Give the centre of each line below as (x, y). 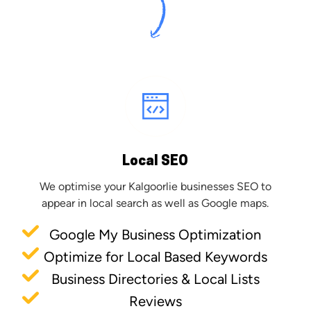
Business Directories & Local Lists (155, 279)
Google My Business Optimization (155, 234)
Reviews (155, 301)
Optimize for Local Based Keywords (155, 257)
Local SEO (155, 161)
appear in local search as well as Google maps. (155, 203)
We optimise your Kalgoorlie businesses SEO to (155, 186)
